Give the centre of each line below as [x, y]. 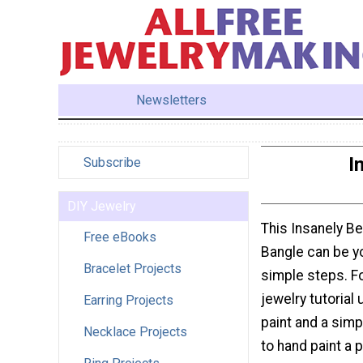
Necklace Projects [135, 331]
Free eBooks [120, 237]
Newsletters [172, 100]
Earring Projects [128, 300]
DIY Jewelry [102, 206]
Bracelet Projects [132, 268]
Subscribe [112, 162]
